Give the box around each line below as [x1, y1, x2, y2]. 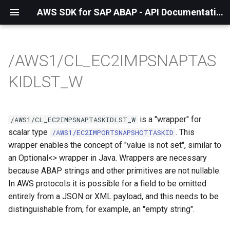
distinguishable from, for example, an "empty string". [8, 204, 195, 214]
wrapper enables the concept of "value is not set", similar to [8, 140, 221, 150]
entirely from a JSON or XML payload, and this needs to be [8, 191, 219, 201]
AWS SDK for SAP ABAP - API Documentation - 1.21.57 [216, 7, 223, 17]
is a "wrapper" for [138, 114, 201, 124]
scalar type [8, 127, 50, 137]
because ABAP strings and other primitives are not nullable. [8, 166, 221, 176]
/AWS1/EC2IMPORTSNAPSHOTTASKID [52, 128, 174, 137]
